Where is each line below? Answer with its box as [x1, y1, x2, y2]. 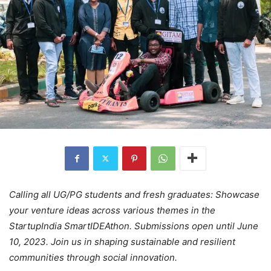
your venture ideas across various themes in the [9, 204, 215, 216]
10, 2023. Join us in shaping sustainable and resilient [9, 235, 235, 247]
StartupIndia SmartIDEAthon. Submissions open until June [9, 220, 258, 232]
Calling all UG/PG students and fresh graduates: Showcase [9, 188, 260, 200]
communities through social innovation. [9, 251, 177, 263]
